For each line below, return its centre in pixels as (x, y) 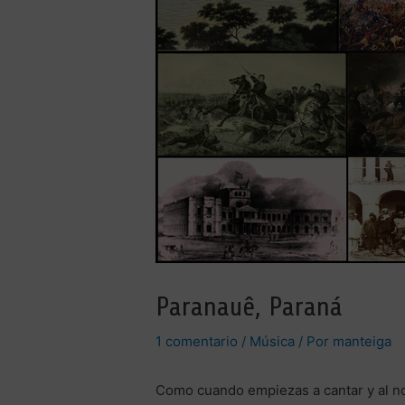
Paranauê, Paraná (250, 307)
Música (273, 342)
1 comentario (197, 342)
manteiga (363, 342)
